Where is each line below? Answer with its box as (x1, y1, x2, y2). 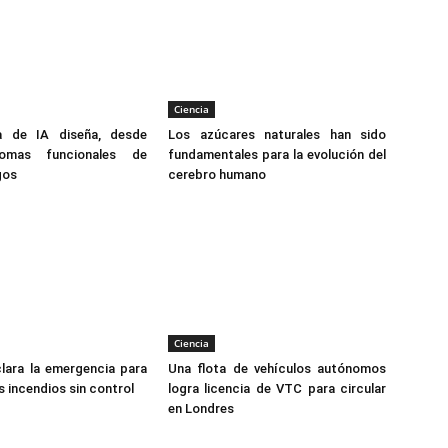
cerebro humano (168, 167, 266, 183)
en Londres (168, 401, 234, 417)
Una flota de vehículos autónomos (168, 361, 386, 377)
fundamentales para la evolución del (168, 147, 386, 163)
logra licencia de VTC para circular (168, 381, 386, 397)
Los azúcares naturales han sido (168, 127, 386, 143)
